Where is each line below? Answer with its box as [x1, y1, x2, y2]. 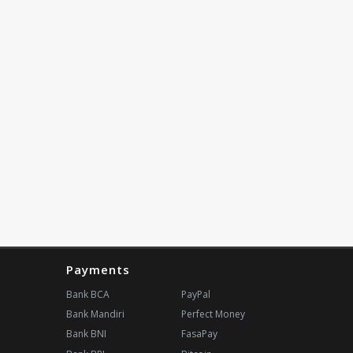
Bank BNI [65, 327, 106, 341]
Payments [65, 262, 130, 277]
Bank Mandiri [65, 307, 124, 321]
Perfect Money [180, 307, 245, 321]
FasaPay [180, 327, 217, 341]
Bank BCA [65, 288, 110, 301]
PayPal [180, 288, 210, 301]
